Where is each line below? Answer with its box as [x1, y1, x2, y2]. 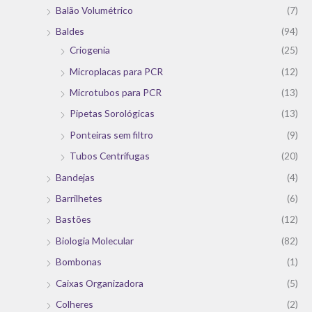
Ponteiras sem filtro [70, 128, 153, 141]
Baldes [56, 25, 84, 38]
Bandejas [56, 171, 95, 183]
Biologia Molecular [56, 234, 134, 247]
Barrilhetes [56, 192, 102, 205]
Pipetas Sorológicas [70, 107, 155, 120]
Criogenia [70, 44, 110, 56]
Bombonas [56, 256, 102, 268]
